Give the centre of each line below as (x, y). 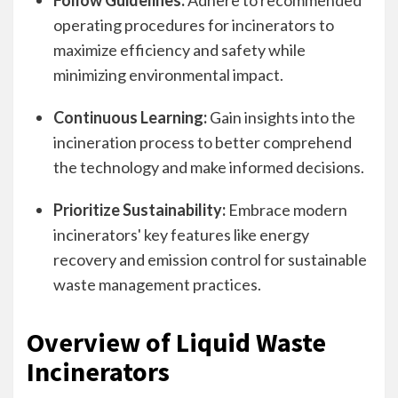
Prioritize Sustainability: (139, 210)
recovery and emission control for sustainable (210, 259)
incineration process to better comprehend (203, 142)
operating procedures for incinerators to (194, 25)
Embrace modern (287, 210)
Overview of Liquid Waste (176, 342)
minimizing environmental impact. (168, 75)
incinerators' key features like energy (181, 235)
